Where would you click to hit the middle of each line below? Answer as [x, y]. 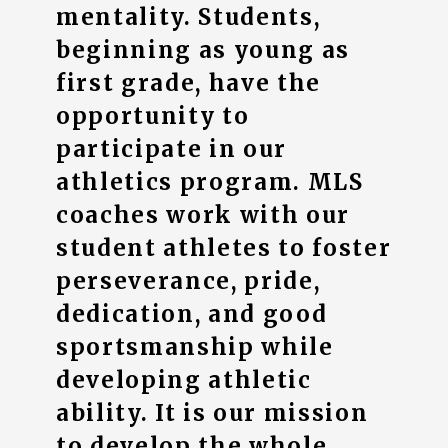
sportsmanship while [195, 347]
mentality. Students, [188, 17]
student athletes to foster [224, 248]
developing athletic [184, 380]
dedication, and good [192, 314]
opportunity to [153, 116]
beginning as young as [203, 50]
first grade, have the [189, 83]
